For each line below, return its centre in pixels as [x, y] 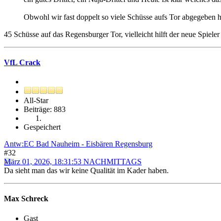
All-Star [36, 101]
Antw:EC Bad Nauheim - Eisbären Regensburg [78, 144]
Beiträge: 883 [45, 110]
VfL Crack [22, 62]
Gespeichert [42, 127]
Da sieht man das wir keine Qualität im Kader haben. [86, 171]
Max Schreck [26, 199]
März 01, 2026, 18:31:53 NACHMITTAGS [73, 162]
